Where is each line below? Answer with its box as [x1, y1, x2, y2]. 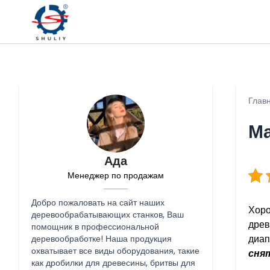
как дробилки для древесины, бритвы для [31, 257, 195, 269]
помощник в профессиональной [31, 221, 159, 233]
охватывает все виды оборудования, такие [31, 245, 199, 257]
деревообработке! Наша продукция [31, 233, 172, 245]
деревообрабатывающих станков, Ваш [31, 209, 184, 221]
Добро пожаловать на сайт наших [31, 196, 165, 209]
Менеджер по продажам [67, 169, 164, 181]
